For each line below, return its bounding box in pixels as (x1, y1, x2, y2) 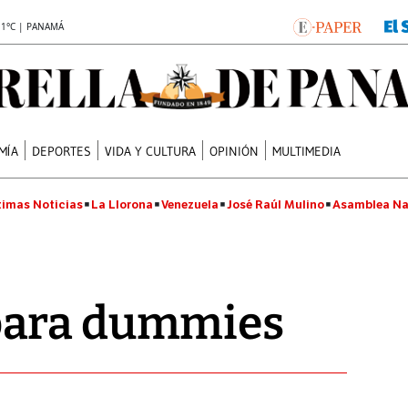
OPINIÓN (209, 142, 260, 159)
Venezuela (161, 197, 219, 212)
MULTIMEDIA (272, 142, 342, 159)
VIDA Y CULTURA (105, 142, 197, 159)
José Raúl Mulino (227, 197, 324, 212)
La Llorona (91, 197, 153, 212)
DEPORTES (32, 142, 92, 159)
